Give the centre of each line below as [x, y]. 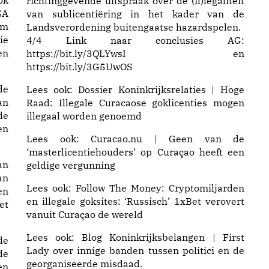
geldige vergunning [71, 165]
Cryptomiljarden [207, 188]
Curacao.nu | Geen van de [168, 139]
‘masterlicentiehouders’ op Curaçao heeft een [135, 152]
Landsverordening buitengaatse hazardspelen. [134, 27]
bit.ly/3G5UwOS [96, 67]
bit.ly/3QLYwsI [93, 53]
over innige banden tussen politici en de [147, 250]
